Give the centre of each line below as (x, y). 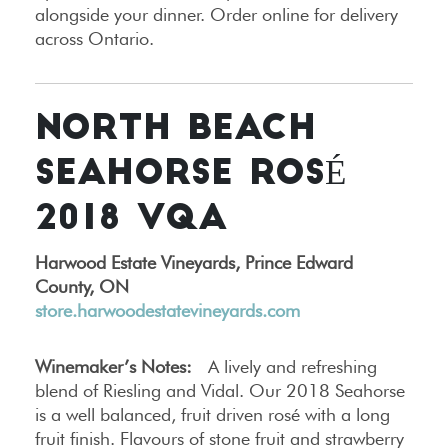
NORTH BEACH (175, 131)
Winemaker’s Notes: (113, 367)
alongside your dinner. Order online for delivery (216, 15)
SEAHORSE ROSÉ (190, 176)
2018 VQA (131, 221)
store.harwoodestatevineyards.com (167, 311)
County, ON (82, 287)
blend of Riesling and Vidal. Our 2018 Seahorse (220, 391)
